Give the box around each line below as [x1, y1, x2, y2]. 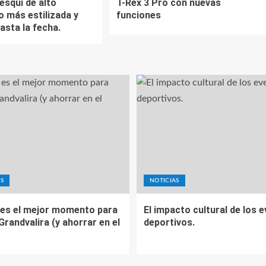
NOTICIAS [150, 178, 179, 183]
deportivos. [144, 217, 195, 228]
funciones [116, 9, 161, 21]
